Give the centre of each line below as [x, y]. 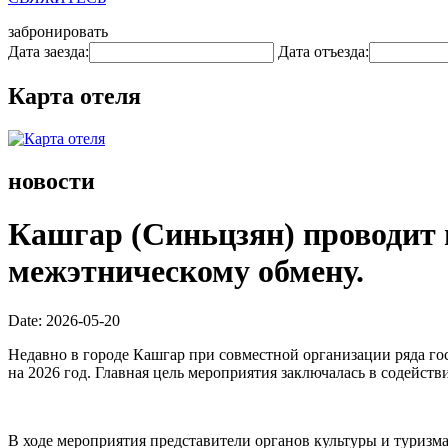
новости [51, 180]
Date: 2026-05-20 [64, 320]
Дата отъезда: [323, 51]
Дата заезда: [48, 51]
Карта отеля [74, 95]
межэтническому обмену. [186, 271]
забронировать [58, 31]
